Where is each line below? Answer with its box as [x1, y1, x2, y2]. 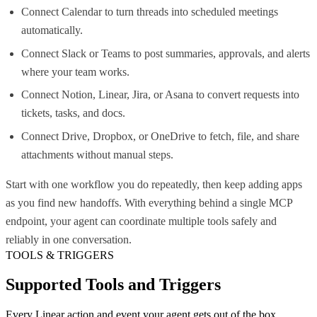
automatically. [21, 24, 83, 37]
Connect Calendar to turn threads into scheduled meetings [21, 6, 279, 18]
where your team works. [21, 65, 130, 78]
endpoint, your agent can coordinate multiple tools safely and [6, 214, 277, 227]
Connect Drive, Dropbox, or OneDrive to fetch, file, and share [21, 129, 300, 142]
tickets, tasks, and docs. [21, 107, 126, 120]
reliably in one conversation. [6, 233, 132, 246]
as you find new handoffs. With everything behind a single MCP [6, 196, 292, 209]
